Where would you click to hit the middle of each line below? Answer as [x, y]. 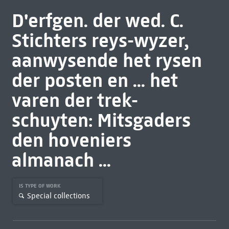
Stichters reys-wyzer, [100, 40]
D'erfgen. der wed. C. [97, 20]
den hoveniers [71, 140]
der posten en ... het [95, 80]
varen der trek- [75, 100]
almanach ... [61, 160]
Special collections [58, 196]
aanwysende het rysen [107, 60]
